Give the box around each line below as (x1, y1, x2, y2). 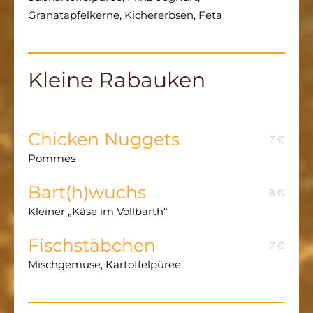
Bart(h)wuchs (28, 182, 146, 203)
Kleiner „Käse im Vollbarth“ (28, 205, 168, 219)
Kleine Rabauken (28, 66, 205, 92)
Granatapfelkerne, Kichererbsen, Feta (28, 8, 222, 22)
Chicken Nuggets (28, 129, 180, 150)
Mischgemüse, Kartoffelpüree (28, 258, 181, 272)
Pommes (28, 152, 75, 166)
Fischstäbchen (28, 235, 156, 256)
